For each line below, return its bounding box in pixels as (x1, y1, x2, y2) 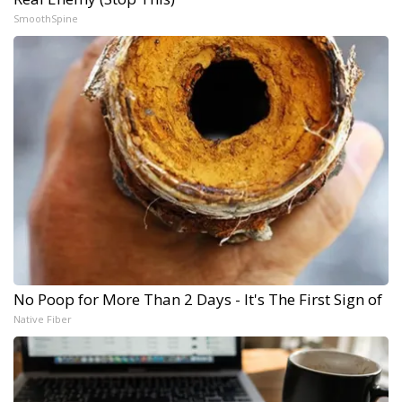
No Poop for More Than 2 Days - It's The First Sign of (13, 289, 382, 310)
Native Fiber (13, 312, 72, 327)
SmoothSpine (13, 12, 78, 26)
